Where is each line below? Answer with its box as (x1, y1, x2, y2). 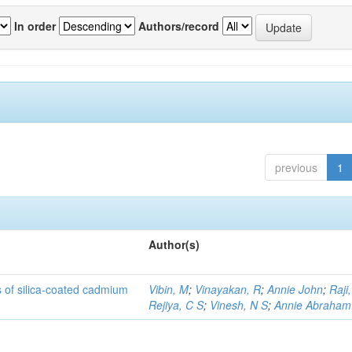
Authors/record (138, 17, 219, 34)
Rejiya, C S (148, 297, 204, 313)
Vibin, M (148, 281, 189, 297)
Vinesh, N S (210, 297, 269, 313)
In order (14, 17, 56, 34)
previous (274, 159, 317, 175)
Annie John (267, 281, 324, 297)
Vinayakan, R (195, 281, 262, 297)
